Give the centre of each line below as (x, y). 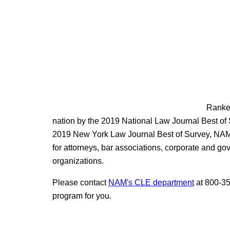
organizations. (78, 161)
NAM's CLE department (151, 183)
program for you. (82, 196)
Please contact (80, 183)
